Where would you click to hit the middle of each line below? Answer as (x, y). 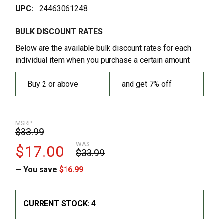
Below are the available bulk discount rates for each (103, 48)
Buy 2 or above (53, 84)
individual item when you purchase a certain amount (102, 60)
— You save (36, 169)
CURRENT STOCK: (57, 203)
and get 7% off (147, 84)
